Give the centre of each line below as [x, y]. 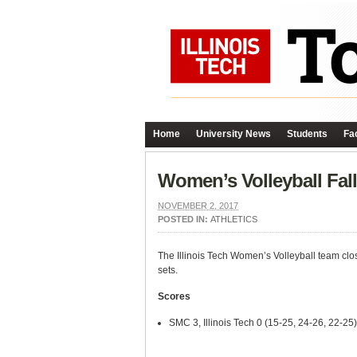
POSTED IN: [184, 219]
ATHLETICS [234, 219]
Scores [174, 296]
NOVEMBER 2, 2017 [198, 206]
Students [307, 134]
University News [233, 134]
